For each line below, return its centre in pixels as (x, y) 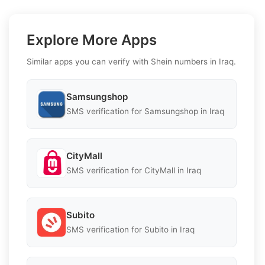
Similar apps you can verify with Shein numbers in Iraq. (131, 61)
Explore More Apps (92, 40)
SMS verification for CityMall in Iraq (134, 171)
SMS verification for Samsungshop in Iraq (145, 112)
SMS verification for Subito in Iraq (130, 230)
